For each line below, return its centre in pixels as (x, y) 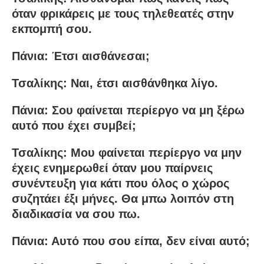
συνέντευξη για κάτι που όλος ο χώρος (121, 183)
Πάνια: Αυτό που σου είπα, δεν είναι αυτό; (131, 241)
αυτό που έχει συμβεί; (74, 125)
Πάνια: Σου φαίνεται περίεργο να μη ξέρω (128, 110)
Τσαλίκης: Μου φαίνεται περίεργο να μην (127, 152)
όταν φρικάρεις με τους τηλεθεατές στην (123, 13)
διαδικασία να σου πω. (76, 214)
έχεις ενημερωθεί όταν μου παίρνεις (112, 168)
